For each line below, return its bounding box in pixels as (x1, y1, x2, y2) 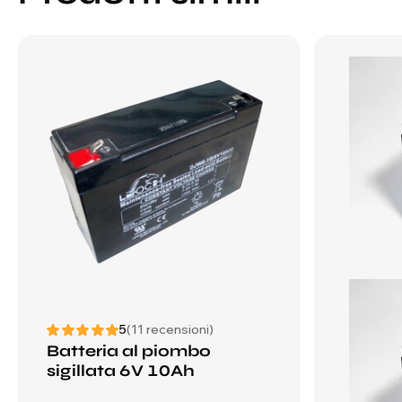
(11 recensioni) (127, 321, 214, 337)
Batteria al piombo (47, 341, 211, 361)
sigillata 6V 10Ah (47, 361, 195, 380)
